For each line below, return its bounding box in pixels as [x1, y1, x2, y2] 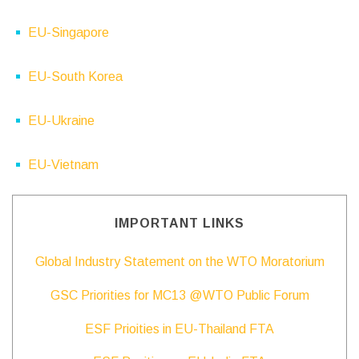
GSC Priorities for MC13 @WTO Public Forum [50, 288, 309, 302]
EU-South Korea [28, 70, 123, 83]
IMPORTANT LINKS [115, 216, 244, 230]
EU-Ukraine [28, 114, 95, 127]
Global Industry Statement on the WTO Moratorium [34, 255, 325, 268]
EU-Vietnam [28, 158, 99, 171]
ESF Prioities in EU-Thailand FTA [85, 322, 274, 336]
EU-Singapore [28, 26, 109, 39]
